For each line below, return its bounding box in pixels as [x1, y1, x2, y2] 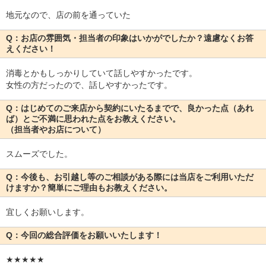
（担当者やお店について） [6, 125, 106, 135]
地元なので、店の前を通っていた [6, 10, 131, 20]
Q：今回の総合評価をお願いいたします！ [6, 230, 162, 240]
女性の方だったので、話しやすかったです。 [6, 80, 172, 90]
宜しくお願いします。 [6, 207, 89, 217]
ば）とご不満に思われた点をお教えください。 [6, 114, 180, 124]
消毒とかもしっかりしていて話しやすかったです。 [6, 68, 197, 78]
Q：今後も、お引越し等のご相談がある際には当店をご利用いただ [6, 172, 254, 182]
